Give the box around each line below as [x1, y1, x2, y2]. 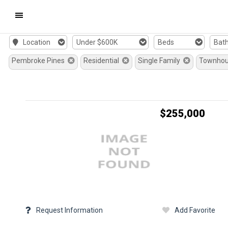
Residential [83, 56, 122, 65]
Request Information [36, 206, 103, 214]
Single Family [138, 56, 183, 65]
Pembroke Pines [12, 56, 68, 65]
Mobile [15, 11, 36, 19]
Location [19, 38, 50, 46]
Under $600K [76, 38, 118, 46]
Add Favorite [175, 206, 216, 214]
